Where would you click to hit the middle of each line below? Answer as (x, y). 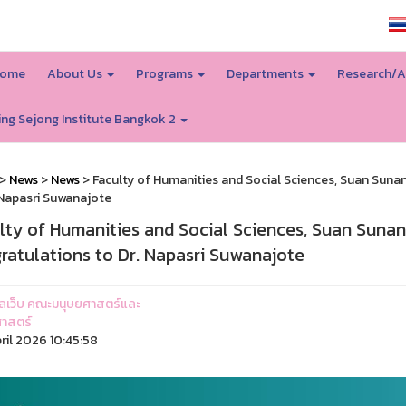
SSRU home (330, 25)
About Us (76, 74)
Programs (165, 74)
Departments (266, 74)
